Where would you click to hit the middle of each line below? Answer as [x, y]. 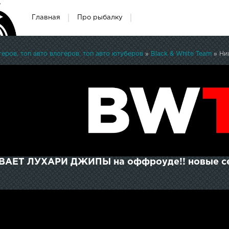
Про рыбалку [100, 18]
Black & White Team [181, 54]
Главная [46, 18]
